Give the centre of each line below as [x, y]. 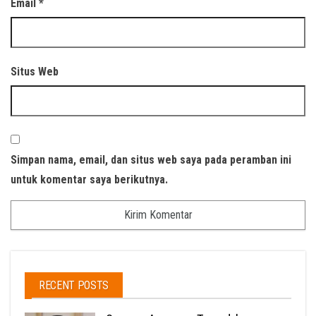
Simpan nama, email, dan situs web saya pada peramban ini [151, 159]
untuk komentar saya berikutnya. [89, 179]
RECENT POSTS [74, 285]
